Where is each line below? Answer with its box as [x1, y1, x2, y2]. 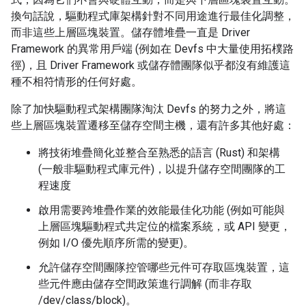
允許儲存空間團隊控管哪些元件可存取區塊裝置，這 [38, 261, 290, 275]
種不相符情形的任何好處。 [11, 75, 142, 89]
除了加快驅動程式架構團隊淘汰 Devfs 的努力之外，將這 [11, 102, 286, 116]
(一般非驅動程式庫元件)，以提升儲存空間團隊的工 [38, 163, 286, 176]
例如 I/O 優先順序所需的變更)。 [38, 236, 194, 250]
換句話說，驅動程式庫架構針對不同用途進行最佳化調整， [11, 10, 295, 23]
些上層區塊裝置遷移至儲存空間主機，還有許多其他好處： [11, 119, 295, 133]
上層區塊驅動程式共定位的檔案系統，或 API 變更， [38, 220, 291, 234]
